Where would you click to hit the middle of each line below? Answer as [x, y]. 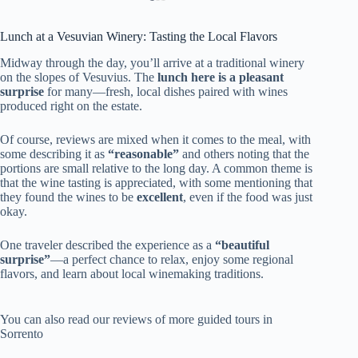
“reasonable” [143, 153]
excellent [160, 197]
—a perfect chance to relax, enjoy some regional [172, 259]
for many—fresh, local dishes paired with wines [166, 91]
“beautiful [242, 245]
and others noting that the [244, 153]
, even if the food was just [248, 197]
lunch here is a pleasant [221, 77]
